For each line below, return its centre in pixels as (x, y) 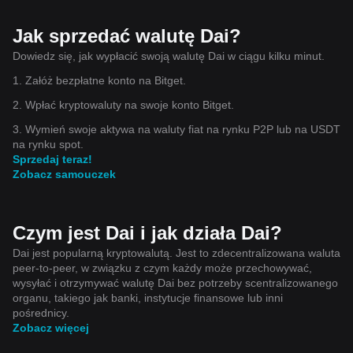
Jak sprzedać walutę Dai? (127, 35)
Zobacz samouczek (64, 174)
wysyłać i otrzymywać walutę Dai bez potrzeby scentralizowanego (175, 282)
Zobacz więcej (51, 327)
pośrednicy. (41, 312)
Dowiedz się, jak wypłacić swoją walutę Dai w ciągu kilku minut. (169, 56)
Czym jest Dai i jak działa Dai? (147, 232)
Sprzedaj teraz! (52, 159)
